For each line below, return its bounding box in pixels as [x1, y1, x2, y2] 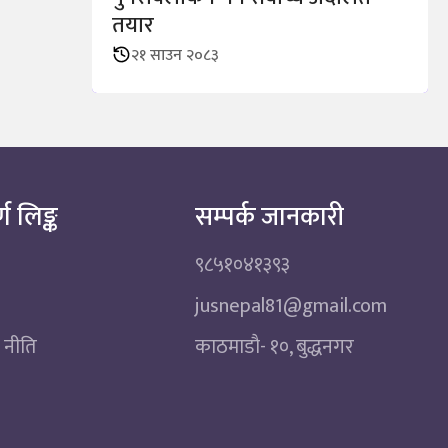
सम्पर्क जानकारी [195, 195, 351, 239]
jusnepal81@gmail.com [195, 288, 388, 323]
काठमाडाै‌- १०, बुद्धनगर [195, 329, 355, 364]
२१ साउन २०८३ [131, 42, 219, 70]
